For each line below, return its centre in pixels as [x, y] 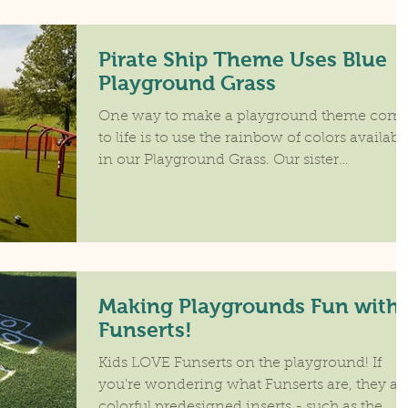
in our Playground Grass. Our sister [219, 160]
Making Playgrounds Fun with [249, 306]
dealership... [140, 182]
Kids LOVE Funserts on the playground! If [240, 363]
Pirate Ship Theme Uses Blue [243, 59]
